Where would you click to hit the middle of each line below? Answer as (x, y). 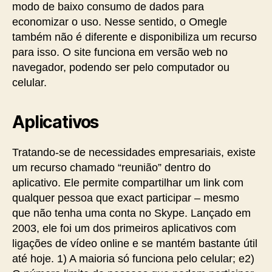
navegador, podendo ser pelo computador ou (121, 67)
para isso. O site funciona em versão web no (120, 52)
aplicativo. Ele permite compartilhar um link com (128, 183)
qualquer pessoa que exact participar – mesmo (126, 198)
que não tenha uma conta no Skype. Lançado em (131, 213)
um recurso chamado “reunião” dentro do (111, 168)
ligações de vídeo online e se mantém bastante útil (135, 243)
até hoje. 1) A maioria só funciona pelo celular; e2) (133, 259)
